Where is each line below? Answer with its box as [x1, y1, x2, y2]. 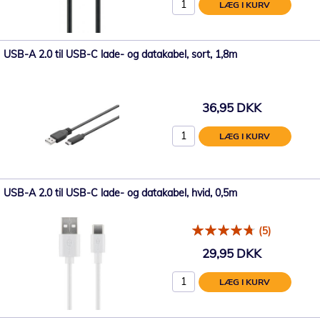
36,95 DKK [201, 99, 261, 115]
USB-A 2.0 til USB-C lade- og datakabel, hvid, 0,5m [4, 186, 237, 199]
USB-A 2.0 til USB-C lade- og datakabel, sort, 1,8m [4, 48, 237, 61]
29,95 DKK [201, 245, 261, 261]
